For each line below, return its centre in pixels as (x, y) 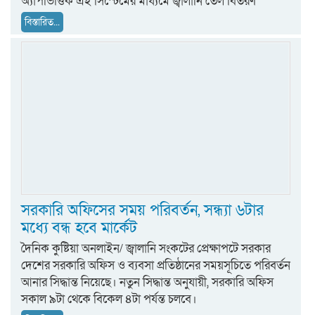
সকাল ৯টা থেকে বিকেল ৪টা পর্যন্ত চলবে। (109, 299)
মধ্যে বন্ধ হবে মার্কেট (79, 228)
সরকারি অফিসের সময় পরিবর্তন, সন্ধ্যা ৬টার (142, 210)
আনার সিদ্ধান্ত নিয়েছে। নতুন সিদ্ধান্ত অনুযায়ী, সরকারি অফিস (147, 282)
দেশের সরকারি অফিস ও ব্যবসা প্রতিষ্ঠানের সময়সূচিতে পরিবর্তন (156, 265)
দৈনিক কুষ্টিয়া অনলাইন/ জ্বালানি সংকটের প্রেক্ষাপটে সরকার (146, 248)
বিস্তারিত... (42, 22)
